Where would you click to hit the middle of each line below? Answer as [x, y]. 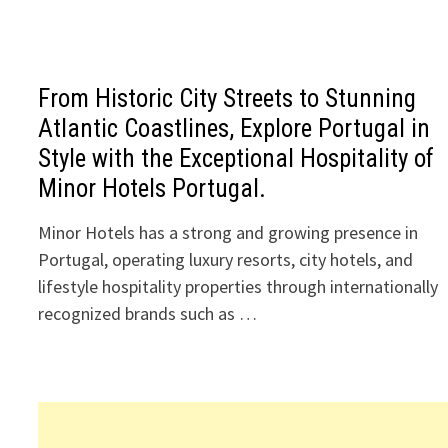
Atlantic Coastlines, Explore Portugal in [234, 128]
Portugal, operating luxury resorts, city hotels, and [226, 259]
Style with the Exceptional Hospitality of [236, 158]
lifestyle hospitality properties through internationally [238, 286]
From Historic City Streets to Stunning [227, 98]
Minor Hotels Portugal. [152, 188]
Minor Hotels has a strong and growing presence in [228, 232]
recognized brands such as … [148, 313]
